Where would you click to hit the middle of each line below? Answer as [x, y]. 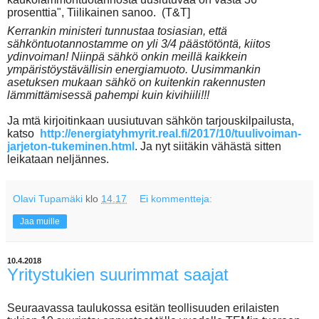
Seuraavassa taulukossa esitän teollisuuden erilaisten [143, 308]
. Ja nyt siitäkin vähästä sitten [208, 146]
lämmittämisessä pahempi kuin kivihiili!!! [108, 95]
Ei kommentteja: [176, 199]
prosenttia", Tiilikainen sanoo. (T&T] [99, 12]
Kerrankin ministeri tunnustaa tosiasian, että [117, 31]
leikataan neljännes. [58, 159]
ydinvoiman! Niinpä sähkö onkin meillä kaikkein [127, 57]
